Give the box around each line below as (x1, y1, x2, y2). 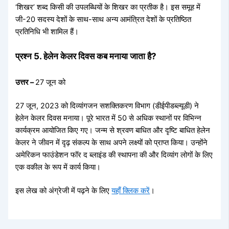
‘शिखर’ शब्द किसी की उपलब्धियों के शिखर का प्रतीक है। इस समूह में (15, 2, 201, 12)
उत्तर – (15, 78, 36, 87)
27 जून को (35, 78, 66, 87)
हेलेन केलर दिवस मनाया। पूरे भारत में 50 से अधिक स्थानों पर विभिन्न (15, 113, 202, 123)
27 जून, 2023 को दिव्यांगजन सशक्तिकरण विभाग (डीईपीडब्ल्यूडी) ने (15, 101, 199, 111)
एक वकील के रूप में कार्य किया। (15, 163, 101, 172)
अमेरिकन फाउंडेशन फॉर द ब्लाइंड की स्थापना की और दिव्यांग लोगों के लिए (15, 150, 213, 160)
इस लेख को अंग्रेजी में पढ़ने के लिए (15, 186, 112, 196)
